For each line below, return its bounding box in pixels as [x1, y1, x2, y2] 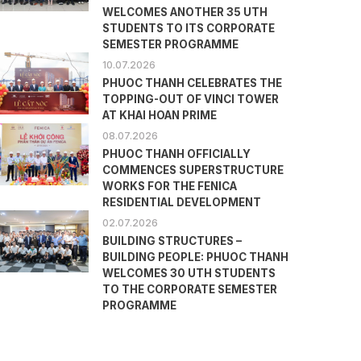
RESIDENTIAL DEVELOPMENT [102, 196, 262, 210]
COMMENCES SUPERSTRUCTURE [102, 164, 284, 177]
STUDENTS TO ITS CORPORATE [102, 21, 276, 35]
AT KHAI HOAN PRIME [102, 109, 218, 122]
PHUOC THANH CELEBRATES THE [102, 77, 283, 89]
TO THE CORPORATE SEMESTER [102, 283, 278, 297]
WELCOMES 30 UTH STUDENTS [102, 267, 276, 280]
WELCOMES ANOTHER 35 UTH [102, 5, 268, 19]
